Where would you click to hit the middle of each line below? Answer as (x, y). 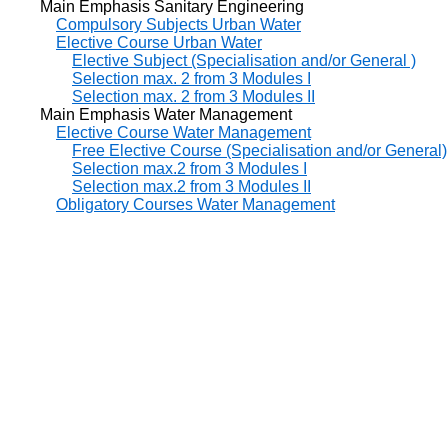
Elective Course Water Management (183, 132)
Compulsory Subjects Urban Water (178, 24)
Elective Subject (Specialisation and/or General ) (244, 60)
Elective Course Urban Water (159, 42)
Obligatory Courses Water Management (195, 204)
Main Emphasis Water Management (150, 114)
